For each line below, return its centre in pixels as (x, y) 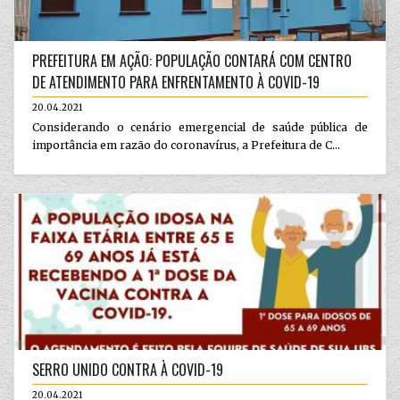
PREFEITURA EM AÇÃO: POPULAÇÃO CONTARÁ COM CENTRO (192, 61)
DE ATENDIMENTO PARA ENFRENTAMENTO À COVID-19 (176, 82)
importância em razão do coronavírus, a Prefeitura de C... (186, 145)
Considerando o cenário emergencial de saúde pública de (200, 127)
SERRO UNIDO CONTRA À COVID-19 (128, 369)
